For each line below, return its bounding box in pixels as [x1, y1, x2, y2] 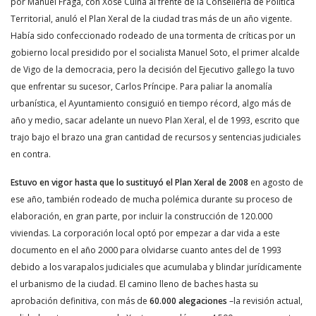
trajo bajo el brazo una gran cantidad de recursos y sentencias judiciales [11, 131, 300, 143]
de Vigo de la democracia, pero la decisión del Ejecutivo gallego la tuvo [11, 63, 295, 75]
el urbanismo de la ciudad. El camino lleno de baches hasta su [11, 278, 258, 290]
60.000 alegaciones [150, 295, 227, 307]
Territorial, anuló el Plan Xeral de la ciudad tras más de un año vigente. [11, 13, 292, 25]
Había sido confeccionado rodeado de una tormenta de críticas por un [11, 30, 296, 42]
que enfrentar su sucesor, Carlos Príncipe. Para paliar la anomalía [11, 80, 272, 92]
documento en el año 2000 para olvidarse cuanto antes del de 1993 [11, 244, 281, 256]
